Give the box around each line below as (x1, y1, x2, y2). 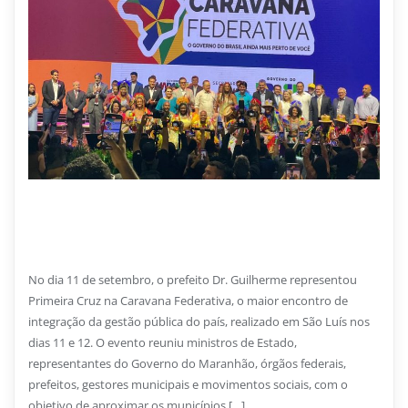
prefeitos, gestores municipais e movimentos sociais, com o (28, 375, 348, 393)
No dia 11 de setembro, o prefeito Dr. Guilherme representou (28, 270, 357, 288)
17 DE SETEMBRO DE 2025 (28, 195, 197, 213)
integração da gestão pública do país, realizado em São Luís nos (28, 312, 370, 330)
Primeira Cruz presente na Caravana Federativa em (28, 228, 360, 246)
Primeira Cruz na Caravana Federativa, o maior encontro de (28, 291, 348, 309)
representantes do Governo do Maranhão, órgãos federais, (28, 354, 346, 372)
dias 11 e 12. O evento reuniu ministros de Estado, (28, 333, 297, 351)
